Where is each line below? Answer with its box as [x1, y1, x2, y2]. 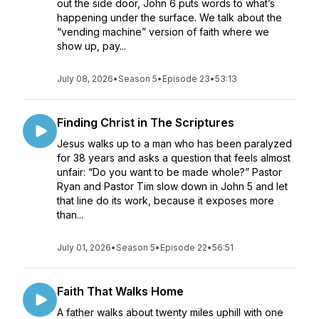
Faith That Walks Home [57, 284, 184, 298]
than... [57, 209, 83, 221]
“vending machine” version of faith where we [57, 26, 269, 38]
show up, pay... [57, 40, 126, 52]
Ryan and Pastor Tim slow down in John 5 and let [57, 180, 288, 192]
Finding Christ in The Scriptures [57, 115, 234, 130]
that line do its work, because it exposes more [57, 194, 274, 206]
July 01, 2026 [57, 242, 111, 253]
